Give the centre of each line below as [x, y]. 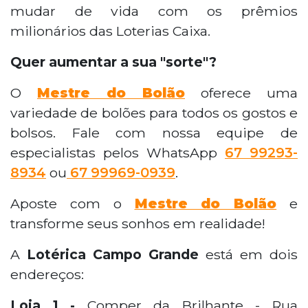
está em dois [248, 255]
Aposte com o [73, 204]
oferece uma [249, 93]
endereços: [47, 275]
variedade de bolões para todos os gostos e [154, 113]
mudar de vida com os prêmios [154, 11]
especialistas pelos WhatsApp [118, 153]
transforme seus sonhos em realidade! [138, 224]
